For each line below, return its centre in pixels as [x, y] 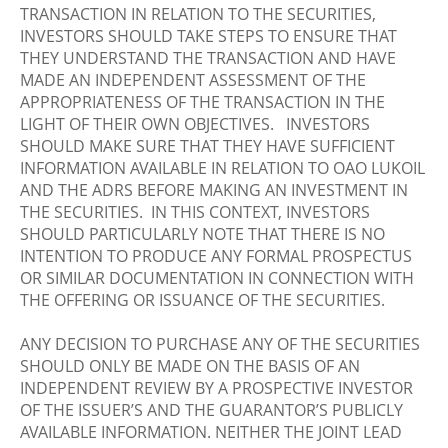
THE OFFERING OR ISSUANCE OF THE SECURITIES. [202, 300]
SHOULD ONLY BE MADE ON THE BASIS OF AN [190, 366]
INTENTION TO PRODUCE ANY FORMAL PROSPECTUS [216, 256]
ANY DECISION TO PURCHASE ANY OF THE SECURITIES [220, 344]
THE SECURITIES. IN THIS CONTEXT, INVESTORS [195, 212]
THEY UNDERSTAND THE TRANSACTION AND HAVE [208, 58]
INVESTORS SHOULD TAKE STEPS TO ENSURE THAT [208, 36]
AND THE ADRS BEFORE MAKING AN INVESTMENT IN [214, 190]
